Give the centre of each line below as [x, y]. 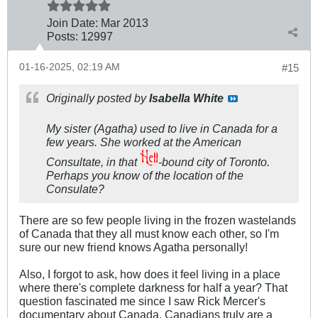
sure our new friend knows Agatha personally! [133, 247]
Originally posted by [98, 98]
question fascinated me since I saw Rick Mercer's [142, 301]
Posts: [62, 36]
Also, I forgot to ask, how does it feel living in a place [150, 274]
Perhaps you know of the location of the [145, 175]
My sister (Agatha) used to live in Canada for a [162, 128]
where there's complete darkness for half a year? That [153, 287]
